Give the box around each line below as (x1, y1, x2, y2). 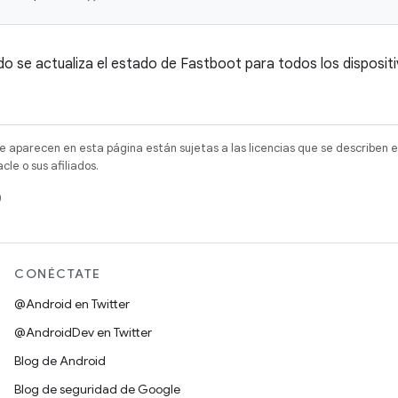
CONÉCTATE (14, 266, 101, 282)
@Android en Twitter (14, 296, 130, 312)
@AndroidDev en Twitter (14, 324, 152, 340)
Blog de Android (14, 353, 106, 369)
